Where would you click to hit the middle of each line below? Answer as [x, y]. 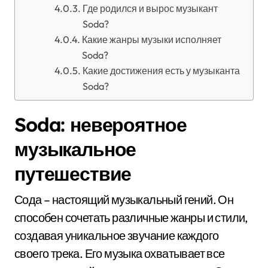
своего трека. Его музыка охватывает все [120, 253]
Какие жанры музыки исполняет [151, 39]
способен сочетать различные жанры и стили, [131, 217]
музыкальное [75, 149]
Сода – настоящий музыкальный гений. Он [124, 200]
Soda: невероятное [100, 124]
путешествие [73, 173]
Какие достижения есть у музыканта [161, 71]
